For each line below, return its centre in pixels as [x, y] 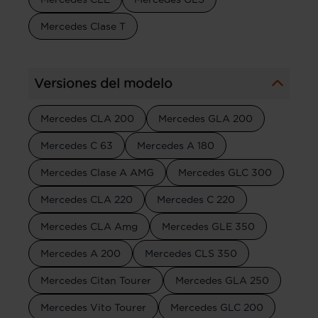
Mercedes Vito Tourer [93, 307]
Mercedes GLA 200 [205, 118]
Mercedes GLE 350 [208, 226]
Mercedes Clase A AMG [97, 172]
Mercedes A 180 [176, 145]
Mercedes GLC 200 [217, 307]
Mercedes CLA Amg [89, 226]
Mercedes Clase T [83, 26]
